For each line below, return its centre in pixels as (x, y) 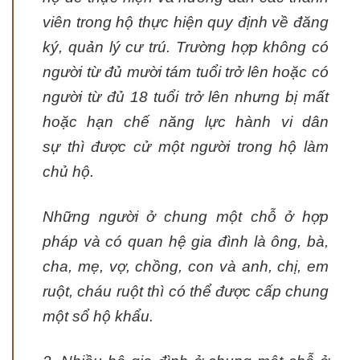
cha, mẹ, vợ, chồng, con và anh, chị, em (186, 267)
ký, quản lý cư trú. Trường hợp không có (186, 47)
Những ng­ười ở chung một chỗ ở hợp (186, 217)
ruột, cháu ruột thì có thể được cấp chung (186, 292)
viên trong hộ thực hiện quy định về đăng (186, 22)
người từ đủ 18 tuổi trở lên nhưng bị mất (186, 97)
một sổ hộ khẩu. (98, 317)
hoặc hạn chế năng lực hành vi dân (186, 122)
